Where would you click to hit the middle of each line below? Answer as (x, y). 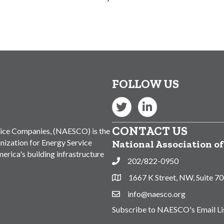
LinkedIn (152, 102)
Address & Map (138, 179)
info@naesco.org (156, 194)
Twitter (124, 102)
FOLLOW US (145, 84)
